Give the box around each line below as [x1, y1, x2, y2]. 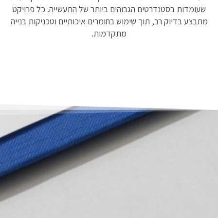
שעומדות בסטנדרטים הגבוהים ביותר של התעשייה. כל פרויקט [12, 3, 206, 15]
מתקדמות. [91, 27, 127, 39]
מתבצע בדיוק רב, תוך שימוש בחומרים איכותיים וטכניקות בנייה [10, 15, 208, 27]
